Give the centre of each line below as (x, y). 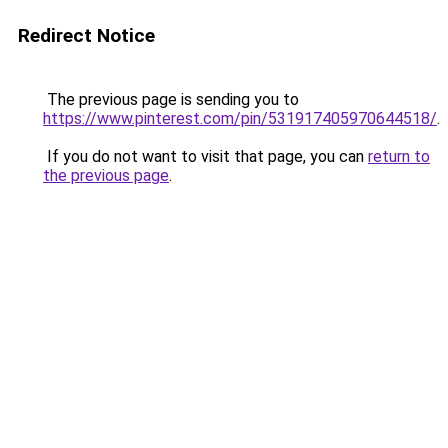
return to (399, 156)
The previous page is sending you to (171, 99)
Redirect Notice (86, 35)
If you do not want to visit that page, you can (205, 156)
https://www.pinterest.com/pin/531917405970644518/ (240, 118)
